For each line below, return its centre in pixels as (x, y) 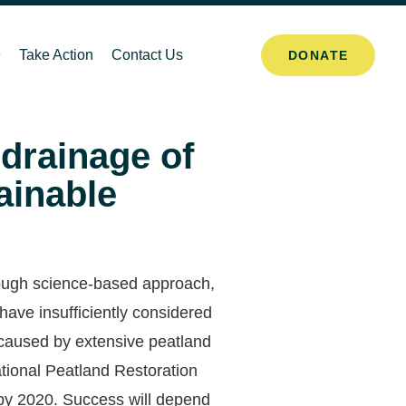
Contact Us (147, 55)
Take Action (56, 55)
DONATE (318, 56)
